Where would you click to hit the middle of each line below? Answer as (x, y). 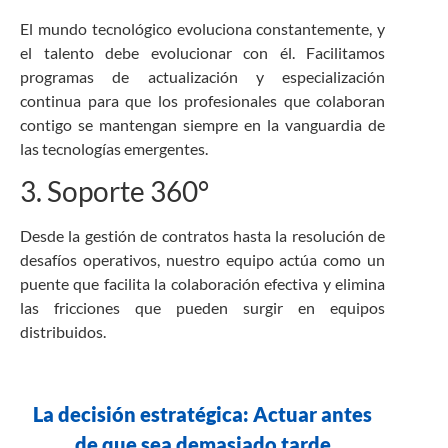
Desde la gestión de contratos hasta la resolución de (203, 236)
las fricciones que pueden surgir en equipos (203, 308)
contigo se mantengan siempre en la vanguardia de (203, 124)
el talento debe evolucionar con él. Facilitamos (203, 52)
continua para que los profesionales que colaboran (203, 100)
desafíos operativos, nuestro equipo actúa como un (203, 260)
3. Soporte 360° (114, 191)
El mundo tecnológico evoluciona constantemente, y (203, 28)
